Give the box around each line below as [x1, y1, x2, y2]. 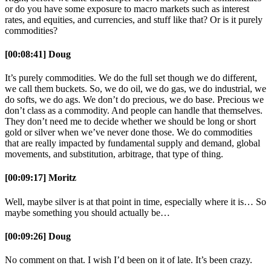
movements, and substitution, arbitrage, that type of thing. [5, 149, 223, 160]
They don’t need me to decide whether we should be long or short [5, 116, 256, 127]
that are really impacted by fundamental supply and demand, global [5, 138, 260, 149]
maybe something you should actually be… [5, 207, 170, 218]
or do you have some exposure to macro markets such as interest [5, 3, 249, 14]
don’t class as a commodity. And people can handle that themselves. [5, 105, 263, 116]
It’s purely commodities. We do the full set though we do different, [5, 73, 257, 83]
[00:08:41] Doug [5, 48, 71, 59]
